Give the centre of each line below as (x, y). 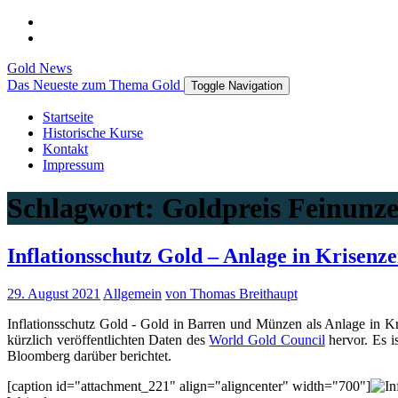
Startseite (68, 117)
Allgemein (132, 293)
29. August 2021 (54, 293)
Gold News (40, 68)
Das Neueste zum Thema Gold (94, 85)
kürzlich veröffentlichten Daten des (108, 339)
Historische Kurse (93, 133)
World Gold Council (267, 339)
